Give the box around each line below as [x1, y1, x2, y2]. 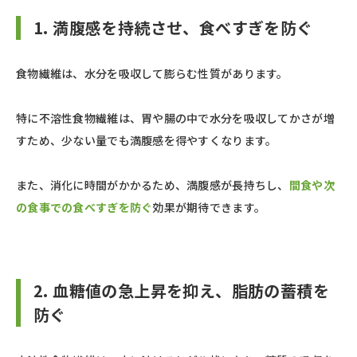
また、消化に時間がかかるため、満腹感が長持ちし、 [16, 177, 289, 194]
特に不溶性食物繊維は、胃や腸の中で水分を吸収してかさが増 [16, 110, 335, 127]
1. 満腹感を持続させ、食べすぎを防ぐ [33, 16, 313, 40]
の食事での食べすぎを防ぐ [16, 199, 153, 216]
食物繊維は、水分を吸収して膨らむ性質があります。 [16, 65, 288, 82]
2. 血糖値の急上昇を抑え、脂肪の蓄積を [33, 279, 329, 303]
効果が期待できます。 [152, 199, 266, 216]
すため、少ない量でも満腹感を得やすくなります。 [16, 132, 277, 149]
